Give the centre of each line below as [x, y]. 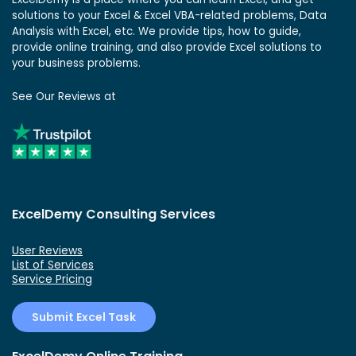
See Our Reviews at [64, 97]
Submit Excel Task [84, 317]
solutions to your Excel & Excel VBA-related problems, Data [169, 16]
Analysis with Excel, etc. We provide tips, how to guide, [157, 32]
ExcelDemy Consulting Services [114, 215]
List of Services [53, 265]
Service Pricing [52, 279]
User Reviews [47, 251]
